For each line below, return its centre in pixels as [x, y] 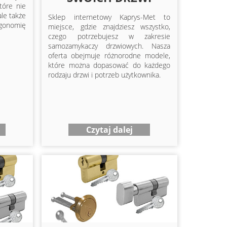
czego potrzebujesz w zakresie [109, 36]
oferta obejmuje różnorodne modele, [109, 56]
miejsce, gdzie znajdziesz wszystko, [109, 27]
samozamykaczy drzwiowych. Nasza [109, 46]
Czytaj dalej [109, 130]
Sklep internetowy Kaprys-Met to [109, 17]
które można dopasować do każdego [109, 65]
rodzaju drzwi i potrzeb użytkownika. [105, 75]
